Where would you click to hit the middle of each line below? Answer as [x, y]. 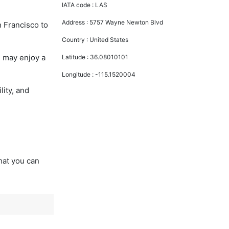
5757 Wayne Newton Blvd [127, 22]
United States [109, 39]
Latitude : [76, 57]
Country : [76, 39]
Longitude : [79, 74]
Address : [76, 22]
